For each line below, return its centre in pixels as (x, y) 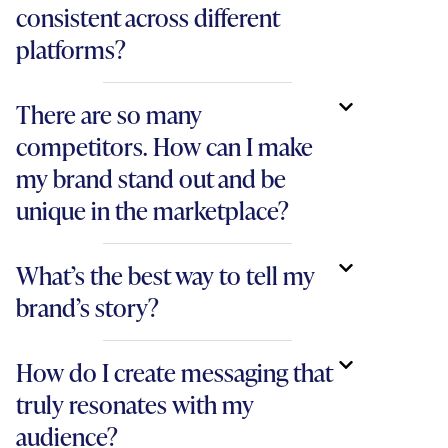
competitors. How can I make (164, 146)
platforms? (71, 49)
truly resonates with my (135, 404)
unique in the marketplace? (152, 210)
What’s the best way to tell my (165, 275)
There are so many (109, 114)
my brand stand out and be (151, 178)
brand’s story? (87, 307)
